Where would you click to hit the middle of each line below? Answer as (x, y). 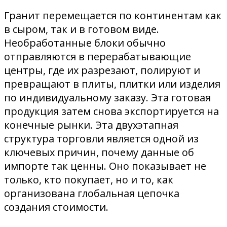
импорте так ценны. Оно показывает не (105, 166)
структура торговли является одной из (101, 139)
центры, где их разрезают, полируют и (102, 70)
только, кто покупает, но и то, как (89, 180)
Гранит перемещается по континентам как (113, 16)
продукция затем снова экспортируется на (111, 111)
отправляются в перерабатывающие (98, 57)
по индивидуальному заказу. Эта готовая (107, 98)
